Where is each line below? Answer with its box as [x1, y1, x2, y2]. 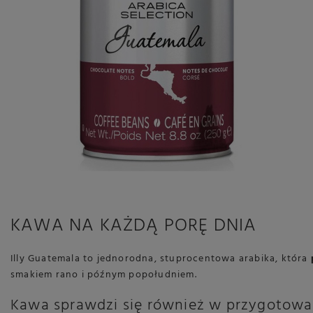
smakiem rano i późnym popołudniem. [10, 267, 197, 283]
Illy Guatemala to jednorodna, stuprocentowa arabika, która [10, 251, 311, 267]
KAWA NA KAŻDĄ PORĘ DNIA [10, 212, 257, 240]
